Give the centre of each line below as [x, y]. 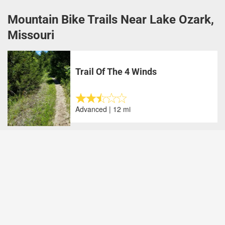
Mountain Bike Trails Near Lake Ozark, [111, 20]
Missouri [31, 35]
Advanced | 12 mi [103, 109]
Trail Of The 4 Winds [116, 72]
